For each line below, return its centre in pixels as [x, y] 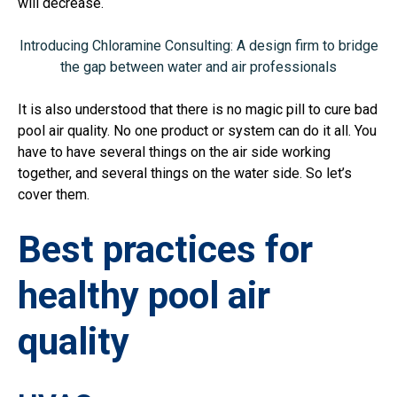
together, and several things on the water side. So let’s [185, 174]
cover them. [54, 195]
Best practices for [165, 250]
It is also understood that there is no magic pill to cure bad [198, 110]
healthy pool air [144, 296]
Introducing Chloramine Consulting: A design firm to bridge [198, 46]
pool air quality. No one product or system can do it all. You [197, 131]
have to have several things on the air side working [174, 152]
